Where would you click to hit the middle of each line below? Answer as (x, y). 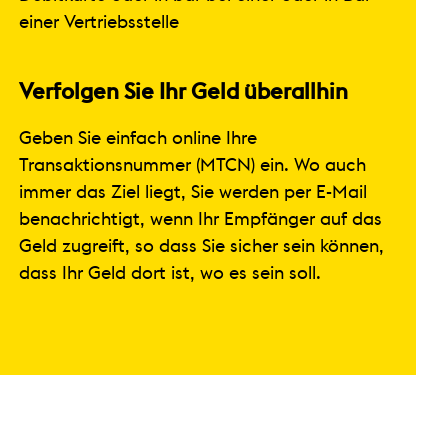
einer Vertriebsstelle (98, 21)
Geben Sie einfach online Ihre (137, 137)
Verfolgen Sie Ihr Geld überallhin (183, 91)
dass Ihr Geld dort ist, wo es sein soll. (169, 272)
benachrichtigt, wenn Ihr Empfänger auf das (200, 218)
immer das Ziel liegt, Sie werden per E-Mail (192, 191)
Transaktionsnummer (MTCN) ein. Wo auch (192, 164)
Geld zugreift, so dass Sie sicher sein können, (201, 245)
